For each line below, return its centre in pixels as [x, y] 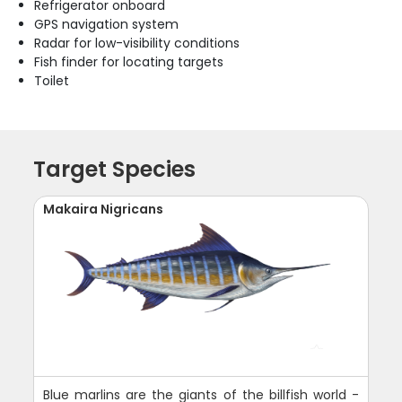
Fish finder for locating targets [129, 61]
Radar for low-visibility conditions [137, 43]
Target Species [115, 169]
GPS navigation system [107, 24]
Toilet [52, 80]
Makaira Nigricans [104, 209]
